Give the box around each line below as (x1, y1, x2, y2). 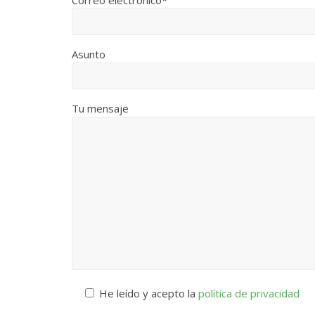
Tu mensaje (72, 101, 129, 116)
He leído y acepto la (99, 286, 198, 301)
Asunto (72, 47, 105, 62)
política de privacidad (198, 286, 300, 301)
